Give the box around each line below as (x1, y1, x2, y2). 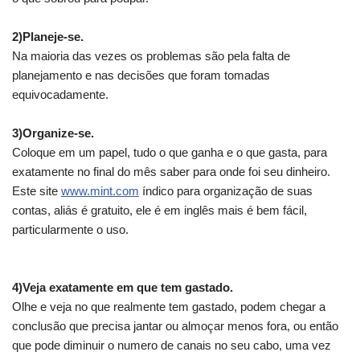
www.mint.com (61, 183, 139, 198)
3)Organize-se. (12, 125, 94, 140)
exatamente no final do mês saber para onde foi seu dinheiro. (12, 164, 330, 178)
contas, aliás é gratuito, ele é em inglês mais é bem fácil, (12, 202, 307, 217)
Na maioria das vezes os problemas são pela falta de (12, 48, 290, 63)
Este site (12, 183, 61, 198)
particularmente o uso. (12, 222, 129, 236)
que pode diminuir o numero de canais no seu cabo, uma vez (12, 337, 331, 352)
